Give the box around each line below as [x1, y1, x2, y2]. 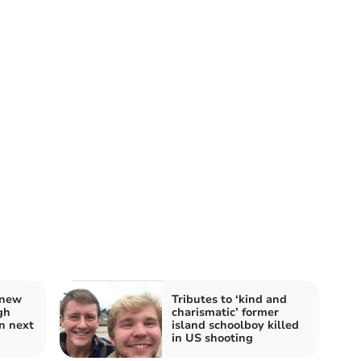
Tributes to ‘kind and [172, 291, 287, 307]
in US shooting [172, 330, 253, 346]
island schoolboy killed [172, 317, 299, 333]
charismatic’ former [172, 304, 279, 320]
